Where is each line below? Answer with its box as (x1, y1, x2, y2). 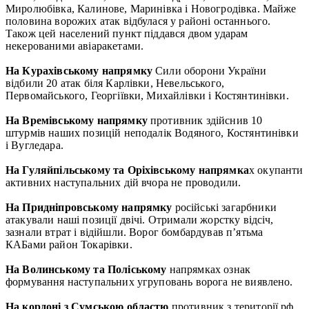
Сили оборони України (152, 64, 267, 77)
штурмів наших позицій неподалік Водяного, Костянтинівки (6, 126, 299, 139)
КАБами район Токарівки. (6, 238, 132, 250)
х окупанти (248, 163, 303, 176)
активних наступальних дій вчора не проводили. (6, 176, 241, 188)
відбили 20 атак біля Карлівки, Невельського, (6, 77, 225, 89)
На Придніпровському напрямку (6, 201, 172, 213)
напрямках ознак (166, 263, 251, 275)
